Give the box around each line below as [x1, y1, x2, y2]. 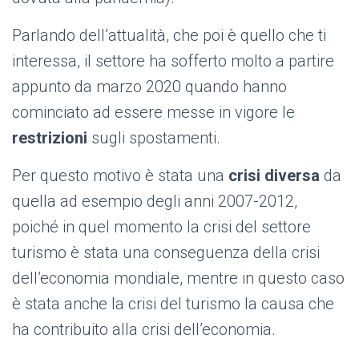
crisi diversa [228, 166, 320, 186]
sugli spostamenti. [87, 128, 220, 148]
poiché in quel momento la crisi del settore [12, 217, 311, 237]
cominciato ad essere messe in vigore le [12, 103, 295, 123]
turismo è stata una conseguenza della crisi [12, 243, 320, 263]
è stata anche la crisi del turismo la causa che [12, 294, 334, 314]
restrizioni [12, 128, 87, 148]
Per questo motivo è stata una [12, 166, 228, 186]
